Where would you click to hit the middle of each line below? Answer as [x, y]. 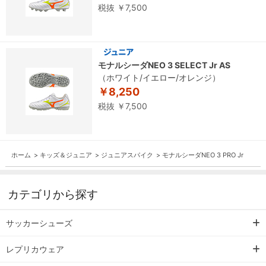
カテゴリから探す [53, 195]
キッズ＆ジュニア [66, 155]
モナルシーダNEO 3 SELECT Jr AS [164, 65]
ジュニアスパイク [127, 155]
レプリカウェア [35, 249]
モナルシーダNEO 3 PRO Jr [202, 155]
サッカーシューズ [39, 223]
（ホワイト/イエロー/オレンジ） [159, 78]
